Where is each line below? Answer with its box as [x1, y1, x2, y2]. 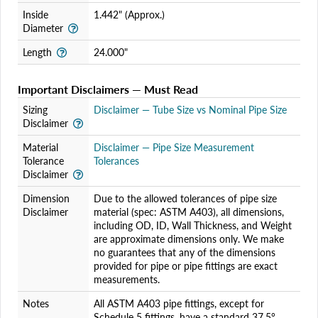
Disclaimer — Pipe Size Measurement [93, 141, 254, 153]
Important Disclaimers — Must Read [18, 82, 198, 96]
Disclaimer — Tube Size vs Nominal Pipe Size [93, 104, 287, 116]
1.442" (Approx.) [93, 9, 165, 21]
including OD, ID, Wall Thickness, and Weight [93, 219, 292, 231]
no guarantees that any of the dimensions [93, 246, 275, 258]
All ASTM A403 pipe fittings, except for [93, 297, 264, 309]
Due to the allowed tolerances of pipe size [93, 192, 277, 204]
